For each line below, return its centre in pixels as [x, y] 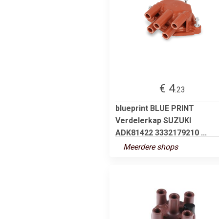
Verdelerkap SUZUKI [153, 120]
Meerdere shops [151, 147]
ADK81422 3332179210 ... [161, 132]
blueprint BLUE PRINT [155, 108]
